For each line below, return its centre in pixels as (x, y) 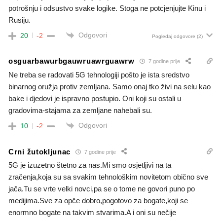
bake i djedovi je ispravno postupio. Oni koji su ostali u (95, 98)
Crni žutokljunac (40, 151)
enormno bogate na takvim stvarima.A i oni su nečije (92, 213)
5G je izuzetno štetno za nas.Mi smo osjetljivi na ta (90, 165)
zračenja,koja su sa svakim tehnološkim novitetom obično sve (108, 177)
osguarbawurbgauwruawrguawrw (72, 61)
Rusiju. (19, 20)
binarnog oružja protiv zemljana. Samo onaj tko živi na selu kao (110, 86)
